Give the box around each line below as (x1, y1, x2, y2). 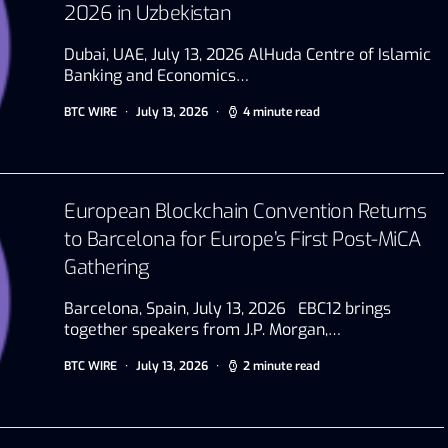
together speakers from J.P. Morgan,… (64, 318, 341, 340)
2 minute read (243, 357, 320, 374)
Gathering (64, 253, 149, 281)
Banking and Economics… (64, 64, 249, 86)
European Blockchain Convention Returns (64, 197, 426, 225)
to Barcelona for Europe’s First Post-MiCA (64, 225, 421, 253)
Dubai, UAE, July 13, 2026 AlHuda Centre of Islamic (64, 43, 431, 65)
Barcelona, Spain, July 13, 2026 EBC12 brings (64, 297, 391, 319)
